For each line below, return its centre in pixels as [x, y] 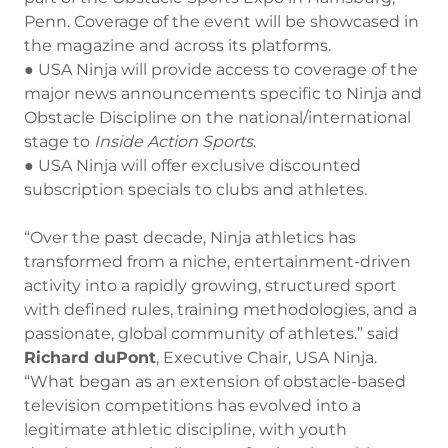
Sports [227, 141]
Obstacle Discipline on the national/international [217, 117]
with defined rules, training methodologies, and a [220, 309]
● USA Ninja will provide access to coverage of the [221, 69]
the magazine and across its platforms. [177, 45]
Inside [118, 141]
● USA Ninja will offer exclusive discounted [192, 165]
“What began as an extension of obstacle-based [215, 381]
